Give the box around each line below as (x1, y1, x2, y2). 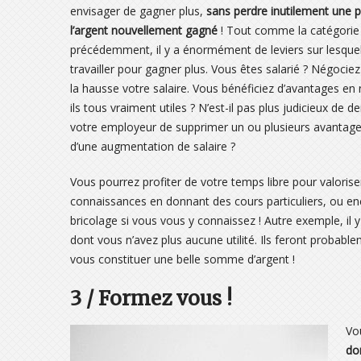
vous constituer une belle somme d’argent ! (70, 251, 295, 267)
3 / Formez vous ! (70, 285, 232, 311)
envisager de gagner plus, (70, 2, 206, 19)
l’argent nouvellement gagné (70, 22, 218, 38)
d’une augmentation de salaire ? (70, 138, 235, 154)
